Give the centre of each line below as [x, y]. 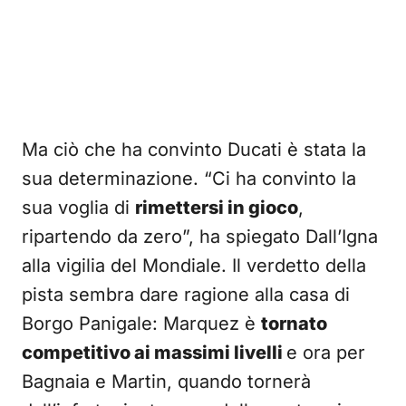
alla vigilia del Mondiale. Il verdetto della [194, 266]
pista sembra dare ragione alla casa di [186, 295]
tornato [294, 324]
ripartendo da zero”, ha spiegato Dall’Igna [200, 237]
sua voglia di [78, 208]
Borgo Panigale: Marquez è [141, 324]
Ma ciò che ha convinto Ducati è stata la [194, 150]
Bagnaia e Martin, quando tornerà [166, 382]
